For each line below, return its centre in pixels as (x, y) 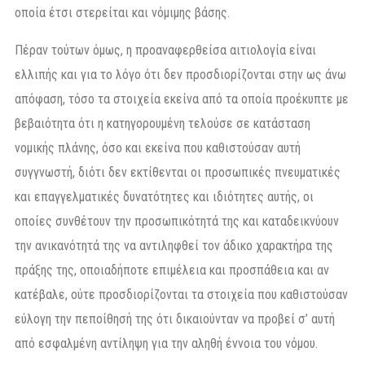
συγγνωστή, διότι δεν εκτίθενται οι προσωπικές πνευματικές (178, 173)
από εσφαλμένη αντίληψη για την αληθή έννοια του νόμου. (166, 344)
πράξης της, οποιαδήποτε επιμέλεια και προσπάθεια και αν (172, 270)
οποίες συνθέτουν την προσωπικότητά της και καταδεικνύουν (177, 222)
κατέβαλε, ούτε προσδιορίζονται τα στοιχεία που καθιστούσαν (181, 295)
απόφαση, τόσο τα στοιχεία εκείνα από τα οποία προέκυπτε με (182, 99)
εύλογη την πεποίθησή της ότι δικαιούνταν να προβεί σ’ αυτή (175, 319)
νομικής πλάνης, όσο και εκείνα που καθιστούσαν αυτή (158, 148)
